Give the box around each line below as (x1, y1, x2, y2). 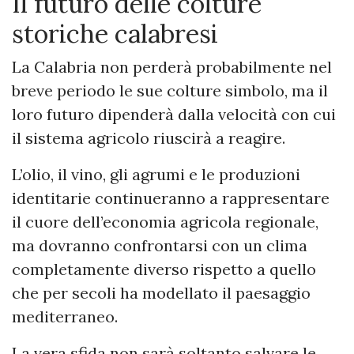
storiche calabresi (12, 17, 218, 50)
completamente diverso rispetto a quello (12, 258, 316, 279)
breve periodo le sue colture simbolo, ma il (12, 80, 328, 100)
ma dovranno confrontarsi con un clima (12, 235, 307, 255)
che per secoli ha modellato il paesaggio (12, 282, 311, 303)
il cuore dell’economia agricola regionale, (12, 211, 318, 232)
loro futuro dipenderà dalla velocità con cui (12, 104, 336, 124)
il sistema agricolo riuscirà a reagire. (12, 127, 285, 148)
